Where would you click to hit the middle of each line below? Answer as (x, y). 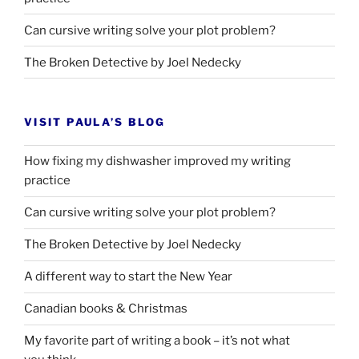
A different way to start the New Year (128, 277)
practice (47, 181)
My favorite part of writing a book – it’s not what (157, 341)
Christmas (157, 309)
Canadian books (70, 309)
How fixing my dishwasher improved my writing (157, 161)
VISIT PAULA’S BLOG (95, 122)
